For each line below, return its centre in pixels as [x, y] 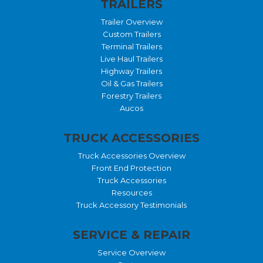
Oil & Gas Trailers [131, 84]
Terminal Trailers [131, 47]
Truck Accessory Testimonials [131, 205]
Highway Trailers [131, 71]
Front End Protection [131, 168]
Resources [131, 193]
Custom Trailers [131, 34]
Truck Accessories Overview [131, 156]
